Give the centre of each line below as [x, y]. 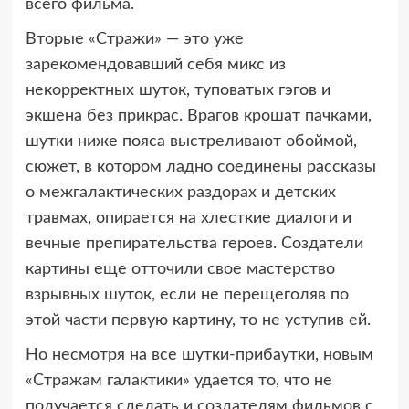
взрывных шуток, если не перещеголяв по [187, 294]
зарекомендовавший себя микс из [155, 64]
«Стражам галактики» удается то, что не [178, 380]
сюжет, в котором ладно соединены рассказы [200, 167]
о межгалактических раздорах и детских [180, 192]
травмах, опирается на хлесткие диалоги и [188, 218]
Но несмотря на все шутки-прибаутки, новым [199, 355]
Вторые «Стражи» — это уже [134, 39]
